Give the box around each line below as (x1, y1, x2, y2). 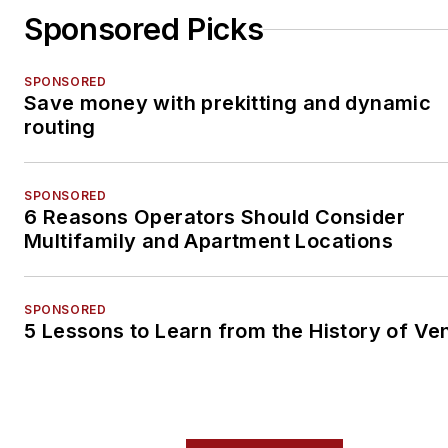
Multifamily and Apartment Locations (24, 229, 393, 254)
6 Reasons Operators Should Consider (24, 205, 405, 230)
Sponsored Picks (24, 11, 264, 48)
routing (24, 115, 96, 140)
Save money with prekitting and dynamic (24, 91, 432, 116)
